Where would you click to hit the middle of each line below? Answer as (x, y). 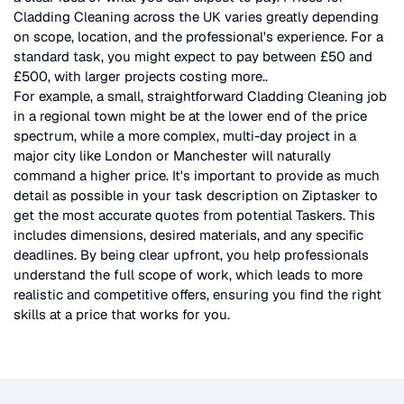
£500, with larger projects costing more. (139, 76)
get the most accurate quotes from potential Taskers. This (194, 215)
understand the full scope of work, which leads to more (188, 274)
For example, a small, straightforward (130, 96)
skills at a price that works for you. (122, 314)
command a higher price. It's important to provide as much (197, 175)
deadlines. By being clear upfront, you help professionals (191, 254)
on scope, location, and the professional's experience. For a (198, 36)
